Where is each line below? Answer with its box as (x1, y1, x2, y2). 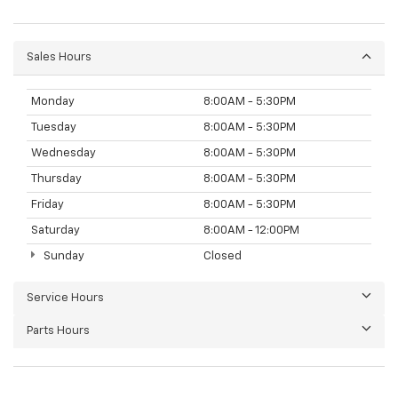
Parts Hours (27, 325, 90, 338)
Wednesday (31, 147, 96, 160)
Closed (203, 251, 242, 263)
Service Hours (27, 292, 104, 305)
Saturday (31, 225, 80, 237)
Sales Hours (27, 52, 92, 64)
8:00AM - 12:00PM (203, 225, 299, 237)
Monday (31, 96, 75, 108)
